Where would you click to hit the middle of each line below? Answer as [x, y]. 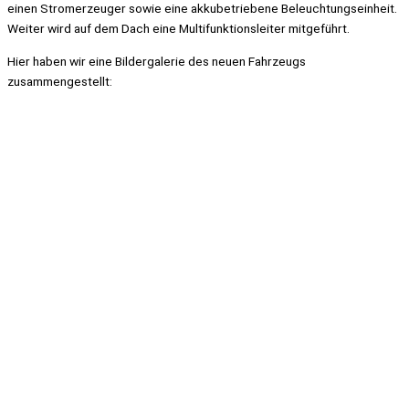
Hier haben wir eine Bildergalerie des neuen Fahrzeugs [157, 61]
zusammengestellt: [60, 81]
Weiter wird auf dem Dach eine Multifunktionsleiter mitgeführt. [178, 28]
